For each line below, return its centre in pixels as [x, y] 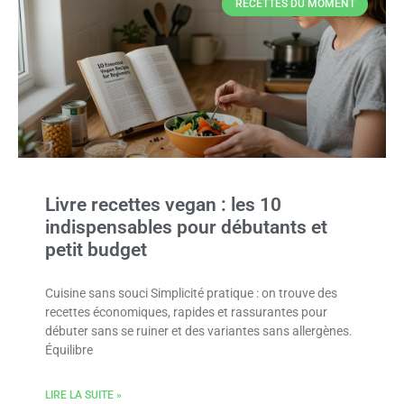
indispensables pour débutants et [186, 227]
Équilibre [69, 350]
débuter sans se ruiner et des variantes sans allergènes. [199, 331]
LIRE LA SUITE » [83, 395]
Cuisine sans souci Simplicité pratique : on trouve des [191, 293]
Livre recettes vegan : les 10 [163, 205]
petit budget [96, 250]
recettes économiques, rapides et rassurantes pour [186, 312]
